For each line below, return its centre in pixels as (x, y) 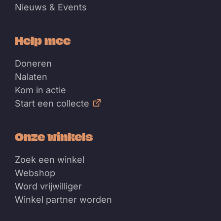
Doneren (33, 64)
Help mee (43, 41)
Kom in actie (40, 90)
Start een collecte (52, 104)
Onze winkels (54, 137)
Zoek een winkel (50, 160)
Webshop (35, 173)
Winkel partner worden (63, 200)
